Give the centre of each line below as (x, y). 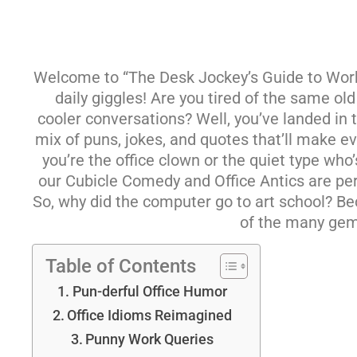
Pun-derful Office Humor (149, 292)
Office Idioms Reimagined (150, 316)
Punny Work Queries (150, 339)
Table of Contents (120, 267)
